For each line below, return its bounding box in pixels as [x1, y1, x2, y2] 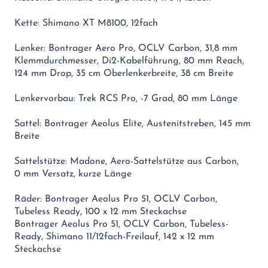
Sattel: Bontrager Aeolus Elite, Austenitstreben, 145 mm [14, 118, 251, 129]
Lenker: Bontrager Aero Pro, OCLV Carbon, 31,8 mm [14, 43, 237, 53]
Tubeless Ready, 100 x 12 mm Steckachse [14, 206, 187, 217]
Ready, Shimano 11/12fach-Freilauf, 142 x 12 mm [14, 232, 214, 242]
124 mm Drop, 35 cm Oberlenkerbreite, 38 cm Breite [14, 68, 233, 78]
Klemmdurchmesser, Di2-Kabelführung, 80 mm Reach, [14, 56, 244, 66]
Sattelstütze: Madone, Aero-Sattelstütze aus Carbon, [14, 156, 239, 166]
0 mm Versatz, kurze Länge [14, 169, 132, 179]
